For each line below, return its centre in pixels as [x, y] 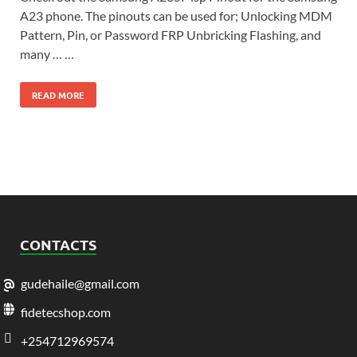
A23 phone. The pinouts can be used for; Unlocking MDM [176, 16]
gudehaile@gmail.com [80, 284]
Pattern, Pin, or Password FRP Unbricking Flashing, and [171, 35]
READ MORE [58, 95]
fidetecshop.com [66, 312]
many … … [47, 54]
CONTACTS [58, 245]
